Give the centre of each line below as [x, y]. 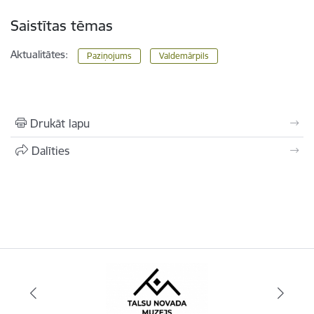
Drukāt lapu [60, 123]
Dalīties [50, 150]
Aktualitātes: [39, 54]
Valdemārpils [184, 55]
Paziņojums [110, 55]
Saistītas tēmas [62, 25]
